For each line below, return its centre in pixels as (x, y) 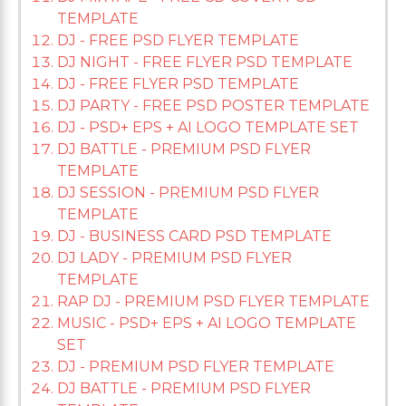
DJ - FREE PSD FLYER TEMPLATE (178, 41)
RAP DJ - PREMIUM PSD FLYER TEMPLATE (213, 302)
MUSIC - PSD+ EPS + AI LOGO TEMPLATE (207, 324)
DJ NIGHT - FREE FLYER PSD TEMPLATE (205, 63)
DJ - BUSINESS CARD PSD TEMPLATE (194, 237)
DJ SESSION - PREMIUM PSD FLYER (188, 193)
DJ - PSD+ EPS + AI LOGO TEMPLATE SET (208, 128)
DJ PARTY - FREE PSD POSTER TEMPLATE (213, 106)
